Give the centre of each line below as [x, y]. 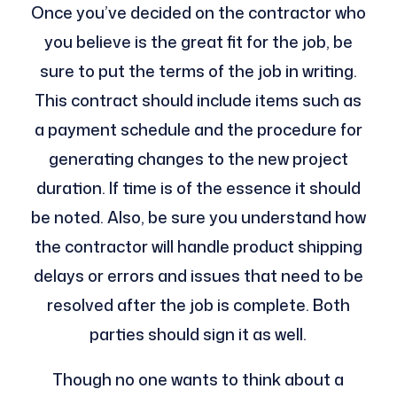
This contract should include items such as [198, 100]
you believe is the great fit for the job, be [198, 41]
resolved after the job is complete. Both [198, 304]
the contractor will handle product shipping [198, 246]
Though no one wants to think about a [198, 379]
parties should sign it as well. [198, 334]
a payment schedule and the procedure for [198, 129]
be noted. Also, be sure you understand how [198, 217]
